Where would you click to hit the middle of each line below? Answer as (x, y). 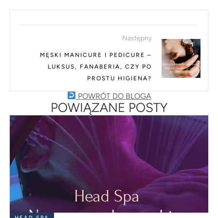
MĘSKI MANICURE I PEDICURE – (96, 55)
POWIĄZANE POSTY (109, 107)
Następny (137, 38)
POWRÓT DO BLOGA (113, 96)
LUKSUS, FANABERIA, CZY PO (100, 67)
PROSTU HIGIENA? (119, 79)
